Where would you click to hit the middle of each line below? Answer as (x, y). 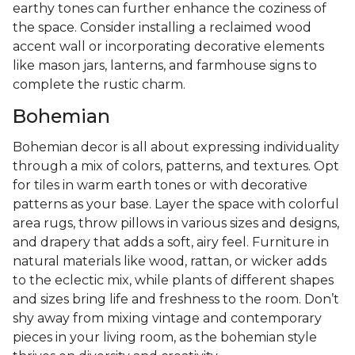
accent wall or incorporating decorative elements (168, 47)
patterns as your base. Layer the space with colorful (176, 204)
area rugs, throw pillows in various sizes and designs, (176, 223)
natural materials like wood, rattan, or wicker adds (170, 261)
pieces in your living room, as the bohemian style (165, 338)
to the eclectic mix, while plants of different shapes (173, 281)
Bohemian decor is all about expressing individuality (176, 147)
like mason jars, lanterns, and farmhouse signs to (165, 66)
